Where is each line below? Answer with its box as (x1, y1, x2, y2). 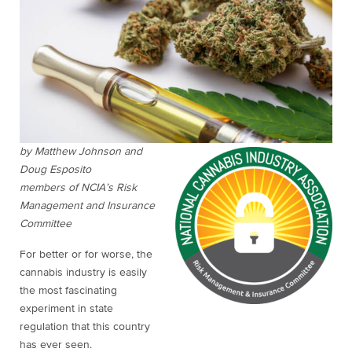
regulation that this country (20, 321, 150, 333)
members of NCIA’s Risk (20, 182, 137, 194)
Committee (20, 218, 71, 230)
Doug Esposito (20, 164, 91, 176)
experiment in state (20, 303, 113, 315)
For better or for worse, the (20, 249, 152, 261)
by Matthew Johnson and (20, 146, 142, 158)
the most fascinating (20, 285, 117, 297)
